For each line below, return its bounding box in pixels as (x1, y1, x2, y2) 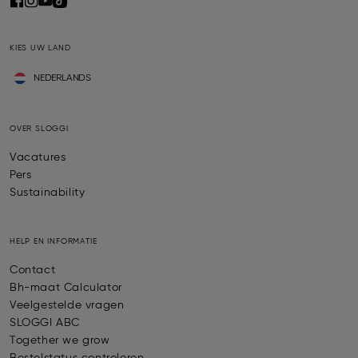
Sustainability (10, 187, 86, 199)
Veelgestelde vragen (10, 300, 125, 312)
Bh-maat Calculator (10, 282, 122, 294)
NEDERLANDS (34, 74, 91, 84)
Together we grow (10, 335, 110, 347)
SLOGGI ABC (10, 317, 80, 329)
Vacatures (10, 152, 66, 164)
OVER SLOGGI (10, 125, 69, 133)
